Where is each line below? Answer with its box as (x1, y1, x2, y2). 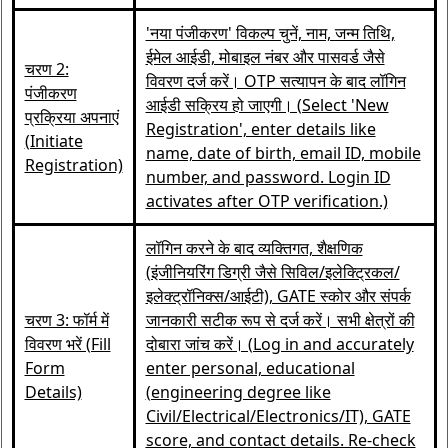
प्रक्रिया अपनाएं (24, 106, 119, 128)
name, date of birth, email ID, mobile (145, 142, 421, 164)
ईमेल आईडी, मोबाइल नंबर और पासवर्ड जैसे (145, 46, 385, 68)
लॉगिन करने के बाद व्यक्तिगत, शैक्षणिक (145, 237, 363, 259)
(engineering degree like (145, 381, 331, 403)
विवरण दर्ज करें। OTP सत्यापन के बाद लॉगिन (145, 70, 406, 92)
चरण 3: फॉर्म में (24, 309, 109, 331)
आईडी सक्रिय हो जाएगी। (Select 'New (145, 94, 389, 116)
